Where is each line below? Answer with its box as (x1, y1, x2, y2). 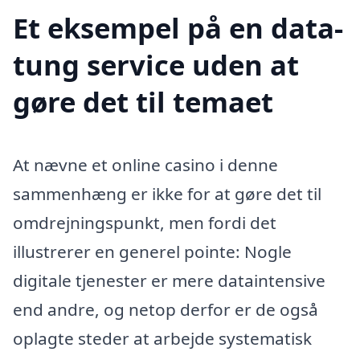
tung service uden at (13, 45, 299, 84)
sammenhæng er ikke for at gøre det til (13, 182, 321, 205)
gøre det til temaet (13, 82, 273, 121)
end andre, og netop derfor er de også (13, 297, 318, 321)
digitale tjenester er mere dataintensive (13, 268, 325, 292)
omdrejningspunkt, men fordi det (13, 211, 276, 234)
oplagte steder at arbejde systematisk (13, 326, 312, 350)
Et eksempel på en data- (13, 8, 343, 47)
